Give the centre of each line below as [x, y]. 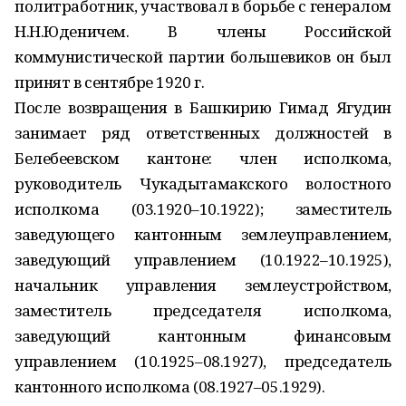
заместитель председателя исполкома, [203, 310]
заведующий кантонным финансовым [203, 336]
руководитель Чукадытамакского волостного [203, 184]
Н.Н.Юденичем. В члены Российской [203, 31]
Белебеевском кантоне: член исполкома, [203, 158]
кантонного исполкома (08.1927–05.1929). [170, 387]
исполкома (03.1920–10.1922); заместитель [203, 209]
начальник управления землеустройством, [203, 285]
